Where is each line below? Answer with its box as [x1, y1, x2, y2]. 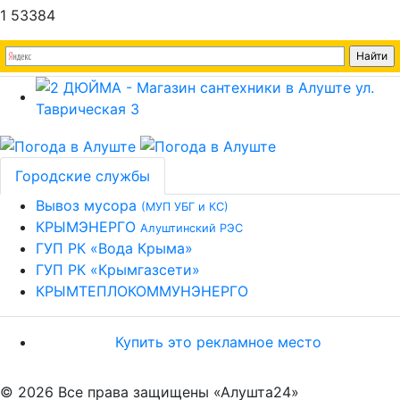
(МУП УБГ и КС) [141, 199, 229, 213]
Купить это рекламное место [114, 332, 321, 351]
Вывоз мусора [36, 196, 141, 214]
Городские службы [15, 166, 150, 185]
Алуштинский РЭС [140, 221, 243, 235]
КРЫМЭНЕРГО [36, 217, 140, 236]
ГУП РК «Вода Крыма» [36, 238, 193, 257]
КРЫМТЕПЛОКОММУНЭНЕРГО [36, 281, 248, 300]
